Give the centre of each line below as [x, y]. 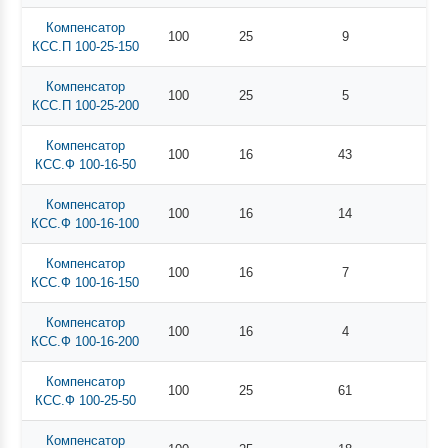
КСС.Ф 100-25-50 [85, 400]
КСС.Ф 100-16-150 [85, 282]
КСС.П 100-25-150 [85, 46]
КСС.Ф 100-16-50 [85, 164]
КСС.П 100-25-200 [85, 105]
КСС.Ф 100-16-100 [85, 223]
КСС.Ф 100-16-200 [85, 341]
